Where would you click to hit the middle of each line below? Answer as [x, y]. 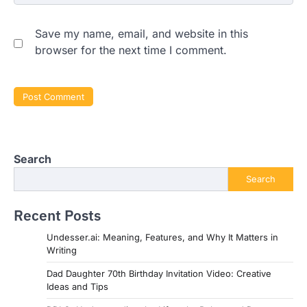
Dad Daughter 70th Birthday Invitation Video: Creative [159, 273]
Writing [62, 250]
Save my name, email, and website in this [142, 34]
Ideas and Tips [77, 286]
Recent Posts [57, 215]
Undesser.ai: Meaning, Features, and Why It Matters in [162, 237]
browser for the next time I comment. [131, 50]
